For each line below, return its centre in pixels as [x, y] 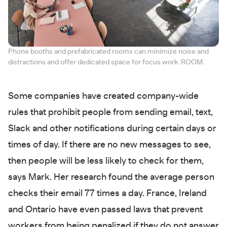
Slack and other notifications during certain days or [112, 129]
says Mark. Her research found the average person [111, 178]
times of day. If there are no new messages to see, [109, 145]
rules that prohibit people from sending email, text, [110, 113]
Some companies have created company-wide [103, 97]
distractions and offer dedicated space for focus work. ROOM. [106, 63]
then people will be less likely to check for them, [106, 161]
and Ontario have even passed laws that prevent [105, 210]
